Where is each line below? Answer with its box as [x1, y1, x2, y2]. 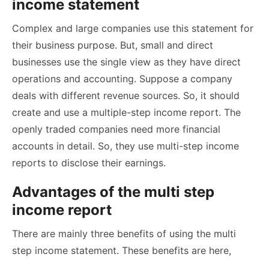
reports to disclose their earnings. [12, 157, 166, 169]
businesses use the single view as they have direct [12, 56, 241, 68]
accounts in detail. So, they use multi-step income [12, 140, 239, 153]
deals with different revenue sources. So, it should [12, 89, 240, 102]
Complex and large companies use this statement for [12, 22, 253, 35]
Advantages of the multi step [12, 183, 214, 201]
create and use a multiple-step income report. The [12, 106, 241, 119]
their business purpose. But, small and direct [12, 39, 213, 52]
